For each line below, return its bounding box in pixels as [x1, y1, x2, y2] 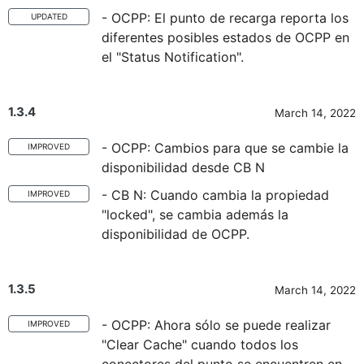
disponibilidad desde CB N [102, 159, 265, 175]
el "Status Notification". [102, 49, 244, 65]
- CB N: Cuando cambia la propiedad [102, 187, 329, 203]
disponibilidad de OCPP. [102, 226, 249, 242]
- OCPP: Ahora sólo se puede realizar [102, 317, 331, 333]
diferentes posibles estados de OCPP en [102, 29, 349, 45]
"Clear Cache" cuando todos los [102, 336, 298, 353]
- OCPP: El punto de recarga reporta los [102, 10, 349, 26]
